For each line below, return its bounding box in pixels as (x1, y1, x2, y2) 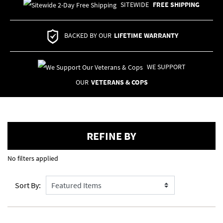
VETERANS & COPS (91, 78, 148, 87)
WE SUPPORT (146, 62, 186, 71)
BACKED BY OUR (64, 31, 111, 40)
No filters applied (7, 154, 58, 163)
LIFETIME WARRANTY (113, 31, 178, 40)
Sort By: (15, 180, 41, 191)
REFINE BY (87, 129, 136, 143)
